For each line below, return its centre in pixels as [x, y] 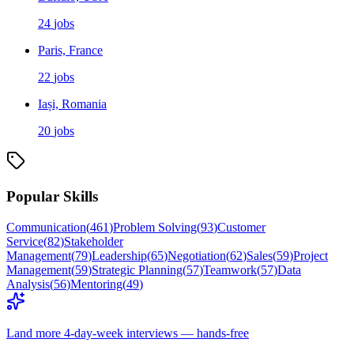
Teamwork [230, 269]
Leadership [119, 255]
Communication [46, 227]
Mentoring [96, 284]
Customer [241, 227]
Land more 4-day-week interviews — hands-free [128, 333]
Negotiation [197, 255]
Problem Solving [155, 227]
